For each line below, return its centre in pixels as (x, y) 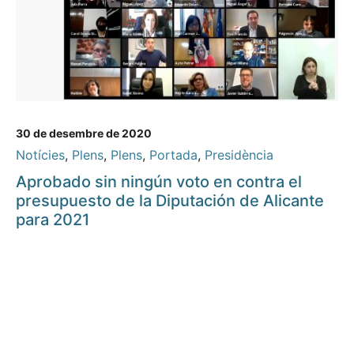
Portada (173, 155)
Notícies (40, 155)
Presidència (239, 155)
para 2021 (53, 220)
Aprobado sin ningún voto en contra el (159, 182)
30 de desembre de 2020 (84, 134)
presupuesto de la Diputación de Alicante (170, 201)
